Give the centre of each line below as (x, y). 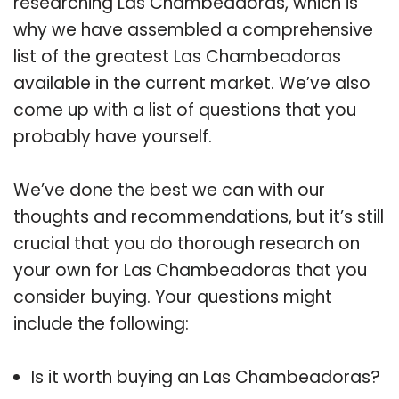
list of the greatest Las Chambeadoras (177, 56)
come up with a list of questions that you (185, 110)
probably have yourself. (113, 136)
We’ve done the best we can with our (169, 190)
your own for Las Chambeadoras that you (190, 270)
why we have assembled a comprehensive (193, 29)
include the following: (101, 323)
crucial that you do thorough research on (187, 243)
